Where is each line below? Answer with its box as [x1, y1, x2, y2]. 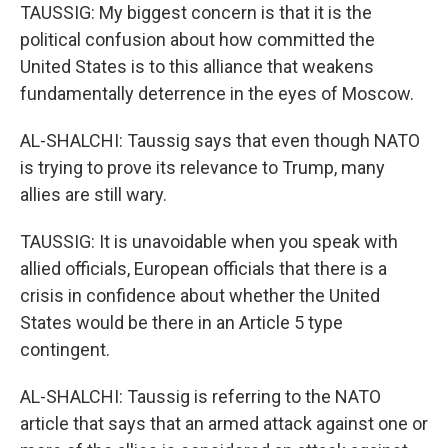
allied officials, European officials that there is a [20, 258, 387, 279]
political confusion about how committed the [20, 29, 375, 50]
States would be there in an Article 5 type [20, 312, 343, 333]
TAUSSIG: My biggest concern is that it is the [20, 2, 372, 23]
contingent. [20, 339, 110, 360]
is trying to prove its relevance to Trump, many [20, 157, 385, 178]
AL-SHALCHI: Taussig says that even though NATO [20, 130, 420, 151]
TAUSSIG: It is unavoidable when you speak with [20, 231, 398, 252]
